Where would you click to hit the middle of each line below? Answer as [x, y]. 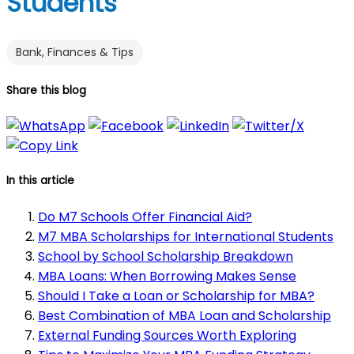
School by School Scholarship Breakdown [166, 256]
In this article [40, 181]
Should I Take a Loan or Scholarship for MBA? [176, 296]
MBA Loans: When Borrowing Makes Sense [167, 276]
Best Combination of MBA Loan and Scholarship [185, 315]
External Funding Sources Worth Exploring [167, 335]
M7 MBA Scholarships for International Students [186, 236]
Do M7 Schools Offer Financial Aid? [145, 217]
